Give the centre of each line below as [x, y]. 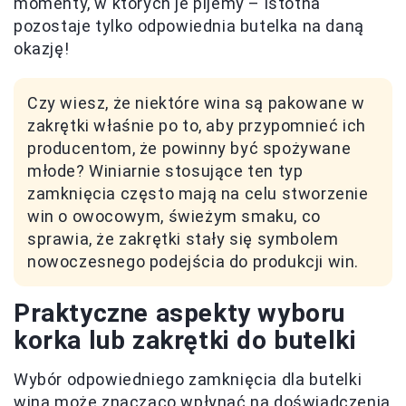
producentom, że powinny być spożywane [189, 148]
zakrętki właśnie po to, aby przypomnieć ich [197, 126]
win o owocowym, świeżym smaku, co [174, 216]
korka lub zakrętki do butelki [185, 340]
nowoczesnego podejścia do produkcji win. [193, 261]
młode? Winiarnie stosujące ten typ [165, 171]
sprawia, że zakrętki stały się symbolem [183, 239]
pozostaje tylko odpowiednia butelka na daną [189, 26]
